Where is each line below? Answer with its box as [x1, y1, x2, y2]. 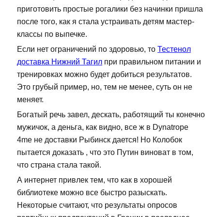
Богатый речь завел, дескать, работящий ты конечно [17, 110, 205, 119]
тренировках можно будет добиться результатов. [17, 70, 192, 79]
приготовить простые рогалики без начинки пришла [17, 5, 203, 14]
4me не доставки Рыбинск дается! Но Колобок [17, 136, 182, 144]
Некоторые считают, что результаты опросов [17, 201, 177, 210]
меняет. [17, 95, 44, 104]
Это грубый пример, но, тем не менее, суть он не [17, 83, 192, 92]
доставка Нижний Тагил [17, 58, 102, 66]
